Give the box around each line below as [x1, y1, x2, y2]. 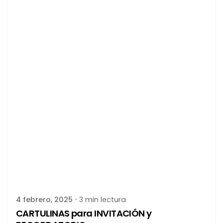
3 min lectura [79, 195, 126, 205]
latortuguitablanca [40, 168, 116, 179]
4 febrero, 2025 [16, 195, 73, 205]
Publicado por [40, 158, 89, 169]
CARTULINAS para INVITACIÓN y [16, 207, 152, 220]
